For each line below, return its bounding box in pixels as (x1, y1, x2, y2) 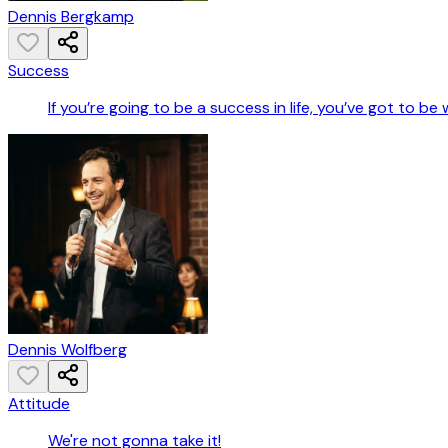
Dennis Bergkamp (8, 6, 134, 28)
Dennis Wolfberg (8, 339, 127, 361)
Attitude (8, 393, 70, 415)
